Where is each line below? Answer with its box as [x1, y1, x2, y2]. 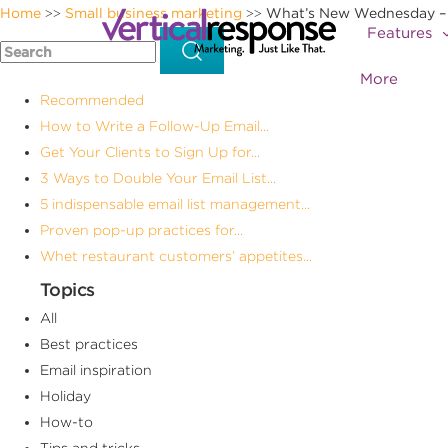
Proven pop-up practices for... [40, 221, 243, 238]
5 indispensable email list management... [40, 195, 310, 212]
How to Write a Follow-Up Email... [40, 117, 269, 134]
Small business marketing [65, 5, 242, 21]
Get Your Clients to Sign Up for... [40, 143, 260, 160]
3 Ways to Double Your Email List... [40, 169, 276, 186]
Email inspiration [40, 361, 152, 378]
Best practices [40, 335, 138, 352]
